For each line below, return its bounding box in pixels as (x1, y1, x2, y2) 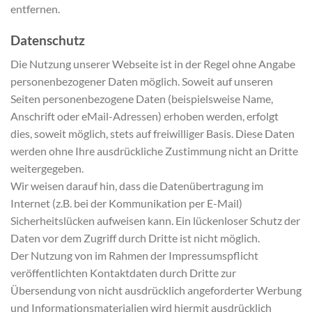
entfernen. (10, 1, 60, 15)
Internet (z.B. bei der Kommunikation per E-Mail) (10, 196, 242, 210)
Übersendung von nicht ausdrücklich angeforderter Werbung (10, 283, 302, 297)
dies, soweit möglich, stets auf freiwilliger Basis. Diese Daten (10, 127, 295, 141)
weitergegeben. (10, 162, 84, 175)
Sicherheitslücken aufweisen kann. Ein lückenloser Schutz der (10, 214, 300, 228)
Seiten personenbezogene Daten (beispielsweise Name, (10, 92, 273, 106)
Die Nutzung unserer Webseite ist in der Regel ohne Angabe (10, 57, 295, 71)
